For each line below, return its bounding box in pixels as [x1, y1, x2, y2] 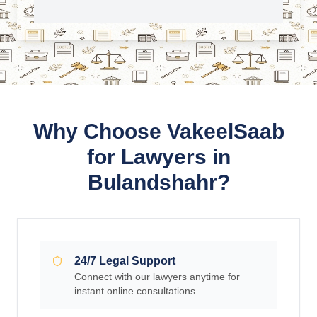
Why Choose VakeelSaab [33, 120, 284, 143]
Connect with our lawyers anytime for [74, 271, 240, 282]
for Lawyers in [86, 145, 231, 168]
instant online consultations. [74, 285, 198, 296]
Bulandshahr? [87, 171, 230, 194]
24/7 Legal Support [74, 255, 175, 267]
